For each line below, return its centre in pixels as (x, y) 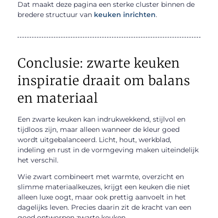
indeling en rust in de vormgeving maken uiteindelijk (108, 150)
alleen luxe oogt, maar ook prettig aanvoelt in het (101, 197)
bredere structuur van (55, 14)
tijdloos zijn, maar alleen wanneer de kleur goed (98, 129)
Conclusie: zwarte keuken (99, 63)
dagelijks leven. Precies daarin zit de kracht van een (104, 207)
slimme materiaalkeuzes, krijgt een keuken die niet (104, 187)
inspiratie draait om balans (104, 80)
